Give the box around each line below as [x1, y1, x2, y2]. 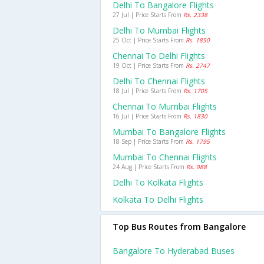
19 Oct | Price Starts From [113, 61, 186, 70]
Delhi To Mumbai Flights [113, 25, 206, 36]
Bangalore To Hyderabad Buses [113, 245, 235, 256]
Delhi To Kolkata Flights [113, 177, 203, 188]
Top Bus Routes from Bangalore [113, 221, 246, 232]
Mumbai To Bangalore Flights [113, 126, 226, 137]
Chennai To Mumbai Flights [113, 101, 217, 112]
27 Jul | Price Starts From [113, 11, 183, 19]
